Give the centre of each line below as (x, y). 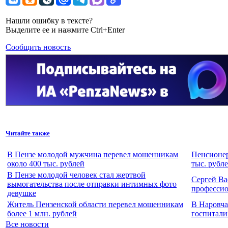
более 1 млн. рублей (42, 213)
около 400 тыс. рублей (46, 163)
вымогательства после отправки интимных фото (92, 184)
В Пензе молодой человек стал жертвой (76, 175)
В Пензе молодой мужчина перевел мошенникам (93, 154)
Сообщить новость (38, 47)
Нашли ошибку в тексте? (49, 21)
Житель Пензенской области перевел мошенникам (95, 204)
